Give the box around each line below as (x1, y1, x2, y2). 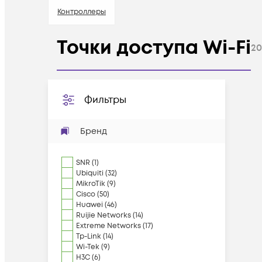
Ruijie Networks (76, 211, 131, 220)
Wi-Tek (76, 242, 99, 252)
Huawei (76, 200, 103, 210)
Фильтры (84, 94, 126, 106)
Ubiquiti (76, 168, 104, 178)
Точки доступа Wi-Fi (57, 35, 251, 61)
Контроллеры (57, 7, 106, 17)
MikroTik (76, 179, 105, 189)
